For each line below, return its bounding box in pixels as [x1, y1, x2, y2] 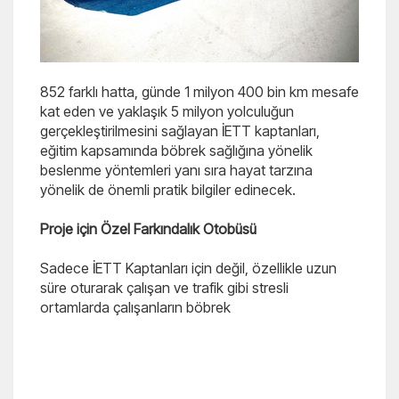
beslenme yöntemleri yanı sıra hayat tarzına [40, 161, 313, 179]
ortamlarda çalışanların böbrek [40, 298, 231, 316]
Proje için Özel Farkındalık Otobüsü [40, 220, 256, 238]
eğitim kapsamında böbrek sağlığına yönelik [40, 142, 313, 159]
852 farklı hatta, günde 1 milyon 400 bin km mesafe [40, 83, 359, 101]
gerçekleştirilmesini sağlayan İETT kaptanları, [40, 122, 320, 140]
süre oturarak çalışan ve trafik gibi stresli [40, 279, 289, 297]
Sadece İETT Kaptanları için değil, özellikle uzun [40, 259, 337, 277]
